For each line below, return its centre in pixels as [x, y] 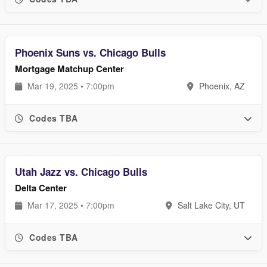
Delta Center [41, 188]
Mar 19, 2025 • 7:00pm [70, 86]
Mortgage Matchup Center [69, 69]
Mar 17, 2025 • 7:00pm [70, 205]
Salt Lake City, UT [210, 205]
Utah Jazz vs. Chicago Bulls [81, 172]
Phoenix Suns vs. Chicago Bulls [90, 52]
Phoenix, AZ [221, 86]
